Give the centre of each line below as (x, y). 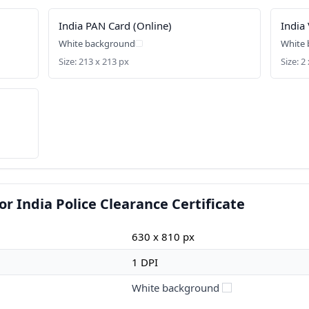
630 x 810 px (163, 236)
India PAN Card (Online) (116, 25)
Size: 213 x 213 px (94, 61)
